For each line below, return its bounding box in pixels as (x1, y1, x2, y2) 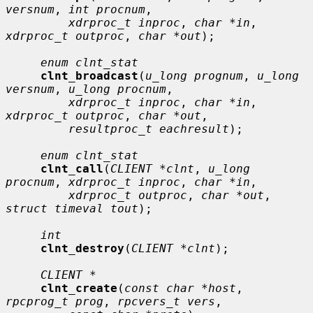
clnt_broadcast (41, 68, 138, 82)
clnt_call (41, 161, 103, 175)
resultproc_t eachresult (68, 122, 229, 136)
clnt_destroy (41, 241, 124, 255)
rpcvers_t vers (117, 294, 215, 308)
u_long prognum (145, 68, 243, 82)
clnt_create (41, 281, 117, 295)
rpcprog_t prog (6, 294, 103, 308)
